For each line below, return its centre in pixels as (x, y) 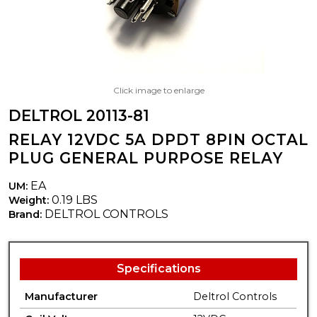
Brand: (27, 214)
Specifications (158, 268)
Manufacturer (62, 296)
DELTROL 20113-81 (79, 115)
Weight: (29, 200)
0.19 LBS (73, 200)
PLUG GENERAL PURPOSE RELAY (146, 158)
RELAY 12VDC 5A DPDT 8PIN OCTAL (158, 139)
